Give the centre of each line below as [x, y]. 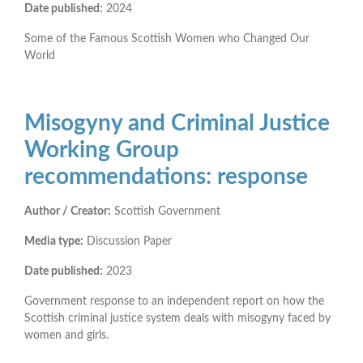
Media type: [54, 241]
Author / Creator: [68, 211]
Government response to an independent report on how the [174, 301]
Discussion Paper [128, 241]
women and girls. [68, 335]
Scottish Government [166, 211]
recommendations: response [166, 176]
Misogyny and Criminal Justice [177, 123]
